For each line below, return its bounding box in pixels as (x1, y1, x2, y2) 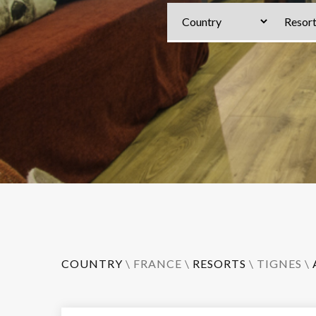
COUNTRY (61, 257, 123, 270)
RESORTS (193, 257, 246, 270)
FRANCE (133, 257, 182, 270)
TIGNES (257, 257, 302, 270)
